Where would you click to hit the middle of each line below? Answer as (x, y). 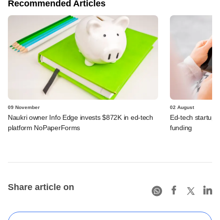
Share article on (41, 187)
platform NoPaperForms (44, 127)
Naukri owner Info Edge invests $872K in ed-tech (81, 117)
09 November (24, 107)
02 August (182, 107)
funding (181, 127)
